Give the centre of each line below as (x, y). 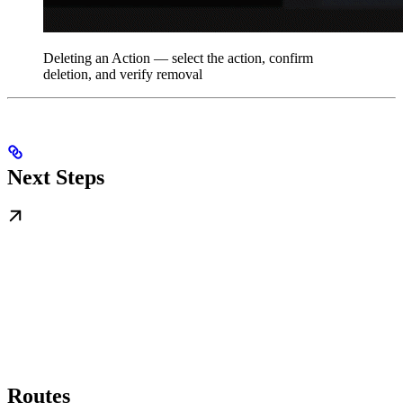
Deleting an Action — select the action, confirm (178, 58)
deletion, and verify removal (123, 75)
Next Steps (56, 178)
